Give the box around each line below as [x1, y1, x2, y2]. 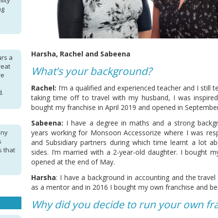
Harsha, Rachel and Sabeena [31, 49, 130, 59]
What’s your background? [31, 64, 152, 78]
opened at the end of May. [31, 157, 115, 167]
